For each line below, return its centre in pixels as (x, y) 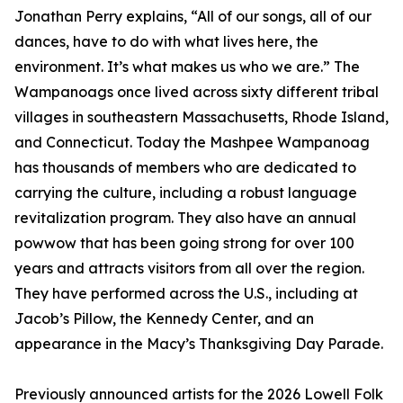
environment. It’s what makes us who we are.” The (187, 67)
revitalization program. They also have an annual (185, 218)
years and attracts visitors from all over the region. (189, 269)
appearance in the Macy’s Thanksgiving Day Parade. (199, 344)
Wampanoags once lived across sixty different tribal (197, 92)
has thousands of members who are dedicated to (185, 168)
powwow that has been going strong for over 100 (184, 243)
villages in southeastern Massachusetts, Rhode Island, (201, 117)
